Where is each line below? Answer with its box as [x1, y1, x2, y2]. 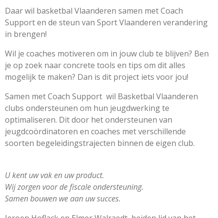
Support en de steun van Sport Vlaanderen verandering [5, 17, 208, 28]
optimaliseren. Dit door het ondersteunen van [5, 114, 172, 126]
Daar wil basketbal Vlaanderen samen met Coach [5, 5, 183, 17]
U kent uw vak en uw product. [5, 170, 104, 181]
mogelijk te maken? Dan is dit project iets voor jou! [5, 72, 188, 83]
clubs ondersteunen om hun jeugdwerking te [5, 103, 169, 114]
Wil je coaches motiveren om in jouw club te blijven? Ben [5, 48, 209, 59]
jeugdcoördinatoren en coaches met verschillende [5, 126, 186, 137]
